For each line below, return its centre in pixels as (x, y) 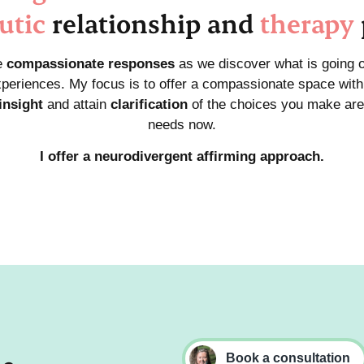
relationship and (153, 23)
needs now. (182, 125)
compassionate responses (90, 64)
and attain (77, 104)
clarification (149, 104)
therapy (307, 23)
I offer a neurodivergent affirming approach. (182, 157)
